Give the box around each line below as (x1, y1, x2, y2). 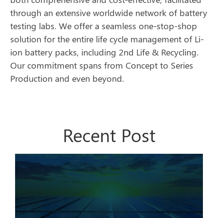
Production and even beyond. (10, 73, 125, 85)
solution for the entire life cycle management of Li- (10, 33, 204, 45)
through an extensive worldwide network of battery (10, 7, 208, 19)
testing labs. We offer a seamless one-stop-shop (10, 20, 198, 32)
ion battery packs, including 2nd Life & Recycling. (10, 46, 199, 58)
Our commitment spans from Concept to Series (10, 59, 194, 72)
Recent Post (62, 123, 156, 147)
